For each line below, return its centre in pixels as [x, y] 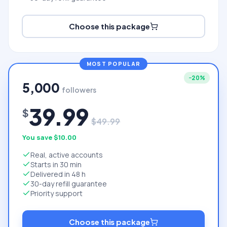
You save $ [40, 137]
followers [79, 89]
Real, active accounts [67, 155]
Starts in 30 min [56, 164]
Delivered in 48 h [58, 174]
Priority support [56, 193]
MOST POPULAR [113, 64]
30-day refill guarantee [69, 183]
